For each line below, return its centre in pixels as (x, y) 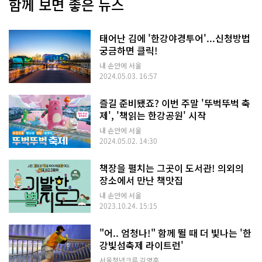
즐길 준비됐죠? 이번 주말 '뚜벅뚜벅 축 (175, 103)
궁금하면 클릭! (129, 51)
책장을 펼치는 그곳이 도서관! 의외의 (172, 168)
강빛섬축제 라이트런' (142, 245)
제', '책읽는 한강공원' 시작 (153, 116)
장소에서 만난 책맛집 (141, 180)
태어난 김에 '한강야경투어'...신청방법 (175, 38)
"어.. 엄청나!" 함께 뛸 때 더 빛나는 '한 (175, 233)
